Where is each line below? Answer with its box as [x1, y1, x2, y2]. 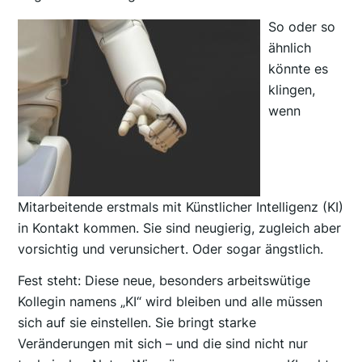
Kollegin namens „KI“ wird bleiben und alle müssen [18, 293, 323, 310]
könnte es [268, 60, 329, 77]
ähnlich [268, 39, 312, 56]
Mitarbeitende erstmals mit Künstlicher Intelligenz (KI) [18, 198, 344, 215]
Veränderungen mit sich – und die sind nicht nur [18, 335, 309, 352]
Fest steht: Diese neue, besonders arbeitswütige [18, 272, 311, 289]
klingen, [268, 81, 316, 98]
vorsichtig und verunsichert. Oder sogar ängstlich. [18, 240, 324, 257]
